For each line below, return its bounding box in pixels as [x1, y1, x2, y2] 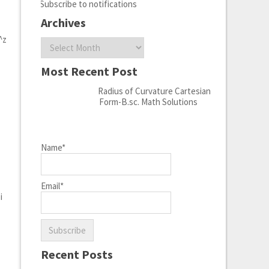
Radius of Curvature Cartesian [97, 85, 211, 97]
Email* [40, 180, 64, 192]
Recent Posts [40, 247, 113, 262]
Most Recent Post [40, 64, 138, 79]
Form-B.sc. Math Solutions [98, 96, 198, 107]
